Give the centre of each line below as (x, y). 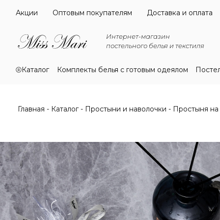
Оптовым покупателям (92, 13)
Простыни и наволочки (126, 109)
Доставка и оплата (180, 13)
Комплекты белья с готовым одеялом (122, 70)
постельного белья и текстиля (155, 45)
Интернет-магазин (138, 36)
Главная (31, 109)
